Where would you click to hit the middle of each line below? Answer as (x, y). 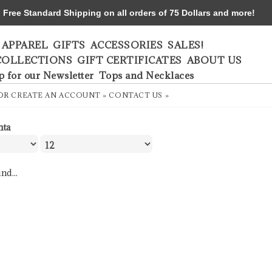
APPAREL (25, 45)
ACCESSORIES (126, 45)
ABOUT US (214, 60)
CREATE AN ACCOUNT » (59, 95)
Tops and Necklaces (146, 75)
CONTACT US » (139, 95)
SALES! (185, 45)
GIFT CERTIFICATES (130, 60)
